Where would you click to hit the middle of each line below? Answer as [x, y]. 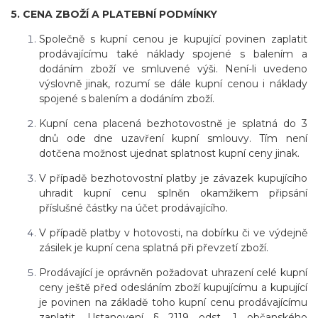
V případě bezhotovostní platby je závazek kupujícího [173, 179]
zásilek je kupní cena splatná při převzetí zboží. [154, 248]
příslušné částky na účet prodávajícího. [133, 208]
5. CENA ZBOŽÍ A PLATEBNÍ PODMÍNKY [114, 15]
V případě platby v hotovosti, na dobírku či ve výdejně [173, 233]
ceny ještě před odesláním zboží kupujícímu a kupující [173, 288]
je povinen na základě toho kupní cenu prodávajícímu [173, 303]
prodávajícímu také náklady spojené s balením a [173, 54]
